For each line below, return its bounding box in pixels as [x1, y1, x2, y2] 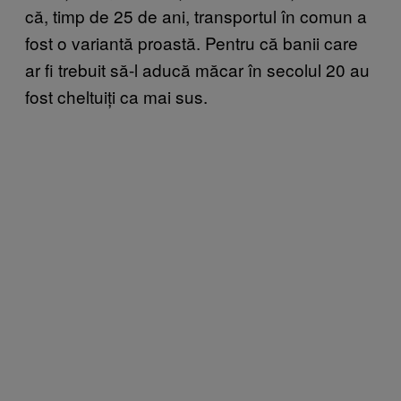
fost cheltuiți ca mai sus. [25, 84, 208, 108]
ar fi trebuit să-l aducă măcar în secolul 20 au [25, 57, 370, 81]
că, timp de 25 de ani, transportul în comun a [25, 4, 367, 28]
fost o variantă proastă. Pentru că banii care [25, 30, 358, 55]
